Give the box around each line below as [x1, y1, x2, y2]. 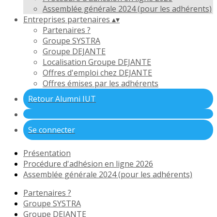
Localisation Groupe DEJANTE [43, 57, 151, 67]
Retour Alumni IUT [28, 93, 96, 104]
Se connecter [28, 124, 75, 135]
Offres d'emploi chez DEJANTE [43, 67, 152, 78]
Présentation [23, 148, 71, 158]
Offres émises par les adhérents [43, 78, 158, 89]
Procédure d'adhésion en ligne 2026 [23, 158, 153, 169]
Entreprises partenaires [23, 14, 112, 25]
